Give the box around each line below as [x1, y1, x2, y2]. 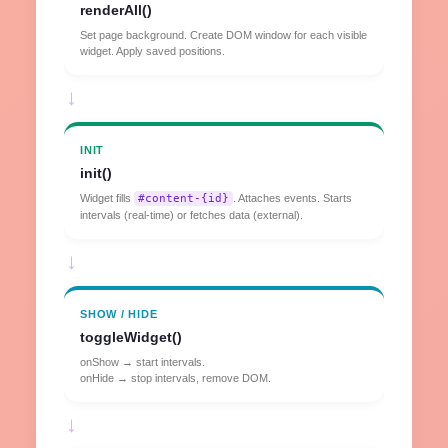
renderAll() [80, 2, 152, 19]
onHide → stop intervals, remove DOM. [80, 372, 271, 385]
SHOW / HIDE [80, 308, 158, 321]
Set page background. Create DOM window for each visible [80, 29, 367, 42]
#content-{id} [138, 192, 229, 206]
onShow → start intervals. [80, 356, 205, 369]
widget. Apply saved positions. [80, 45, 225, 58]
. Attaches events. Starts [233, 192, 352, 205]
